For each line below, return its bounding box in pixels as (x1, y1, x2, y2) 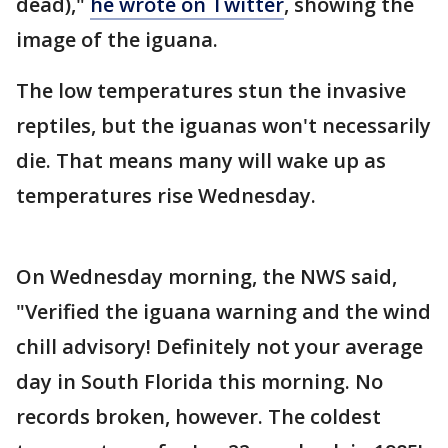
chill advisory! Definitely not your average (16, 333, 423, 361)
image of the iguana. (16, 26, 218, 54)
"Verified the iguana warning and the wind (16, 298, 431, 326)
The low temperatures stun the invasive (16, 77, 406, 105)
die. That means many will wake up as (16, 147, 386, 175)
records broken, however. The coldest (16, 403, 381, 431)
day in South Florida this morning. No (16, 368, 383, 396)
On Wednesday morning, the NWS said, (16, 263, 397, 291)
